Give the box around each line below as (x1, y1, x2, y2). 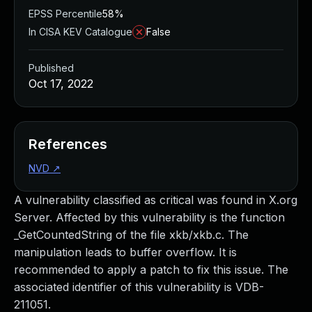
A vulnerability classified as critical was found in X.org (14, 193, 297, 207)
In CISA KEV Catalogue (29, 26, 132, 38)
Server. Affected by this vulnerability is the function (14, 210, 285, 224)
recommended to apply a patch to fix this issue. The (14, 263, 288, 276)
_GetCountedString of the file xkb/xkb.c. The (14, 228, 249, 242)
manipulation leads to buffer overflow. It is (14, 245, 237, 259)
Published (29, 62, 74, 74)
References (29, 136, 107, 153)
